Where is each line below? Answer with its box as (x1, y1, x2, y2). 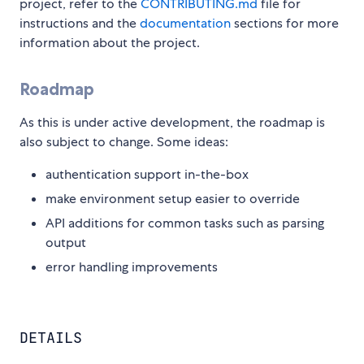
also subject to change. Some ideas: (19, 133, 228, 151)
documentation (140, 15, 231, 32)
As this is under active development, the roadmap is (19, 114, 325, 132)
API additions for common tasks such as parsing (45, 214, 324, 232)
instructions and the (19, 15, 140, 32)
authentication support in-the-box (45, 166, 249, 184)
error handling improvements (45, 258, 218, 276)
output (45, 234, 86, 252)
